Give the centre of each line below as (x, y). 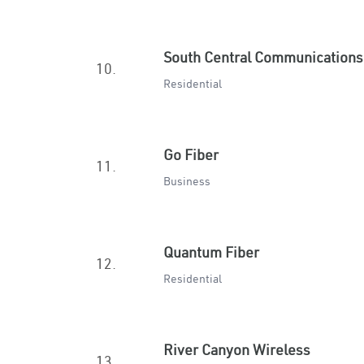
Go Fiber (191, 155)
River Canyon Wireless (237, 350)
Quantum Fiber (211, 252)
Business (187, 181)
